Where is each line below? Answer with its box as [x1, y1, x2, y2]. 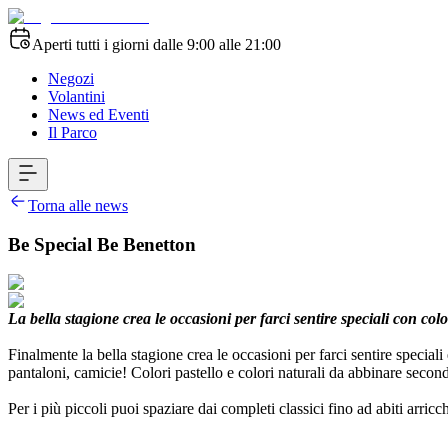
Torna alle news [28, 197, 128, 214]
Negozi [48, 70, 94, 87]
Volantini [48, 88, 105, 105]
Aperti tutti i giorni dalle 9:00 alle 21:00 [32, 36, 281, 53]
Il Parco [48, 124, 97, 141]
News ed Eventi [48, 106, 149, 123]
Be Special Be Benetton [8, 233, 196, 255]
